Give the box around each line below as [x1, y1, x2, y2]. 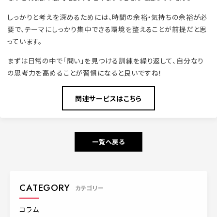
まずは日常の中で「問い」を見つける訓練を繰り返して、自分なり [7, 55, 204, 65]
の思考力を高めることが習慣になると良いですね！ [7, 67, 163, 77]
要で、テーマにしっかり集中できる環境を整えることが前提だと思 [7, 24, 207, 34]
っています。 [7, 36, 43, 46]
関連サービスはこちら [75, 93, 142, 103]
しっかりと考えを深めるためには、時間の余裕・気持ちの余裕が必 [7, 12, 208, 22]
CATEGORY [19, 181, 70, 194]
